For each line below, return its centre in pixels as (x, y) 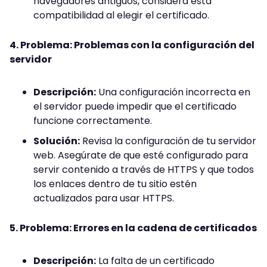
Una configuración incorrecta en (173, 92)
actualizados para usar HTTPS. (104, 198)
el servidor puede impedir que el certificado (135, 107)
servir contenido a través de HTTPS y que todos (144, 170)
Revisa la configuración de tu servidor (168, 141)
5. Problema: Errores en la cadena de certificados (133, 228)
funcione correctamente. (93, 121)
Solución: (57, 141)
